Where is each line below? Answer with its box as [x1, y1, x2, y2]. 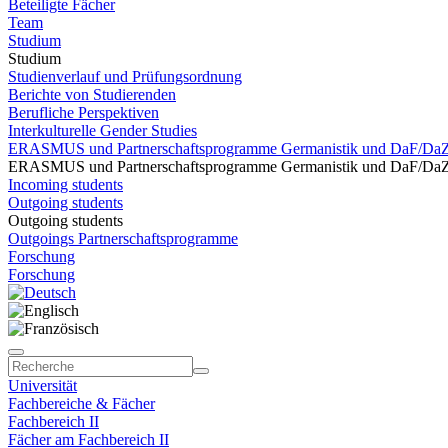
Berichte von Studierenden [8, 86, 176, 103]
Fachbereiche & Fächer [8, 395, 155, 412]
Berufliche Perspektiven [8, 104, 159, 121]
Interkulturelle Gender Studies [8, 122, 197, 139]
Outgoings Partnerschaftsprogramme [8, 230, 238, 247]
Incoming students [8, 176, 123, 193]
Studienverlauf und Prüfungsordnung [8, 68, 242, 85]
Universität [8, 377, 77, 394]
